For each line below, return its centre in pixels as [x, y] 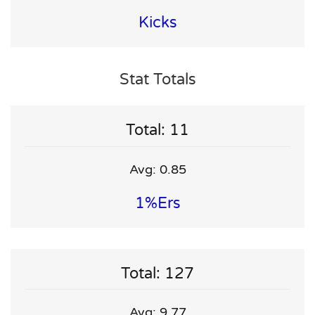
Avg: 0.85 [157, 169]
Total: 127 [157, 273]
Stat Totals [157, 80]
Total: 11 [157, 130]
